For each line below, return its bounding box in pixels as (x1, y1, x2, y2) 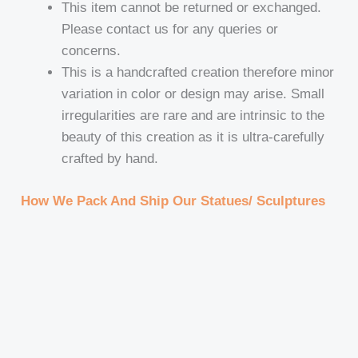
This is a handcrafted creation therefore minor (62, 65, 335, 81)
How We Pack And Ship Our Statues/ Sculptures (21, 193, 326, 209)
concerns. (62, 43, 121, 59)
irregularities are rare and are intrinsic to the (62, 108, 325, 124)
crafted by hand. (62, 151, 159, 167)
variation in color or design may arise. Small (62, 86, 325, 102)
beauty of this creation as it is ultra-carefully (62, 129, 325, 145)
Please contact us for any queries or (62, 22, 279, 38)
